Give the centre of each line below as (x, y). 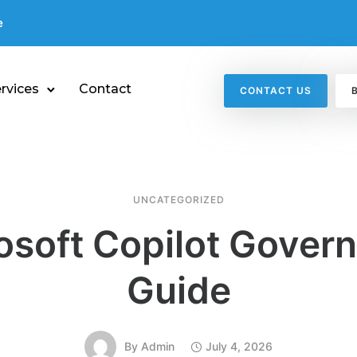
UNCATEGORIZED (178, 200)
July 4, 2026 (239, 346)
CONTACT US (275, 90)
